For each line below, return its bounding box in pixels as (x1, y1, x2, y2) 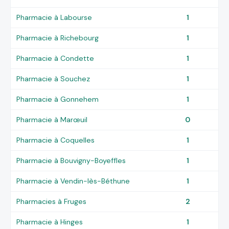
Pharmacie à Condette (16, 53, 95, 63)
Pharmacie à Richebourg (16, 33, 99, 42)
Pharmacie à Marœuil (16, 114, 88, 124)
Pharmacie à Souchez (16, 74, 90, 83)
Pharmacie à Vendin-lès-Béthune (16, 176, 130, 186)
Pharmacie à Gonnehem (16, 94, 99, 104)
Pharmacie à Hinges (16, 217, 83, 226)
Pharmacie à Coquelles (16, 135, 95, 145)
